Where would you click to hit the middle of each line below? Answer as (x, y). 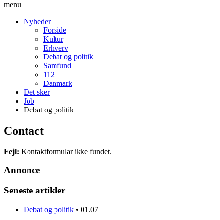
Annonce (22, 170)
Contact (24, 130)
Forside (55, 30)
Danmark (58, 83)
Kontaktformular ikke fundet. (65, 151)
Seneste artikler (35, 191)
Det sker (37, 92)
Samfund (57, 65)
